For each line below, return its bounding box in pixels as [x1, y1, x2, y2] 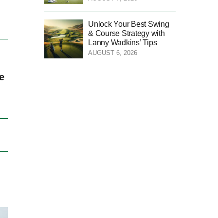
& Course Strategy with [88, 29, 165, 37]
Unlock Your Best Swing [88, 19, 169, 28]
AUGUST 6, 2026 [88, 49, 137, 56]
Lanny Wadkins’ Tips [88, 38, 157, 47]
